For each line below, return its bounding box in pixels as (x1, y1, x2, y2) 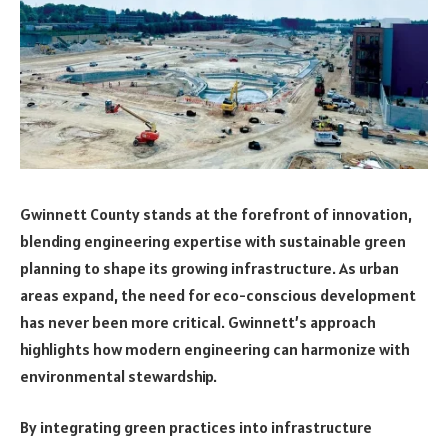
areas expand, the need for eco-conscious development (20, 284, 416, 305)
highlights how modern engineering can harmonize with (20, 338, 410, 359)
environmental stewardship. (20, 365, 217, 386)
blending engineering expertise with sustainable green (20, 230, 406, 251)
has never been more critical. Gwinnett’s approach (20, 311, 376, 332)
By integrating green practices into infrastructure (20, 417, 372, 438)
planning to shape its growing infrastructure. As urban (20, 257, 399, 278)
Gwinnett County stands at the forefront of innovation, (20, 203, 412, 224)
